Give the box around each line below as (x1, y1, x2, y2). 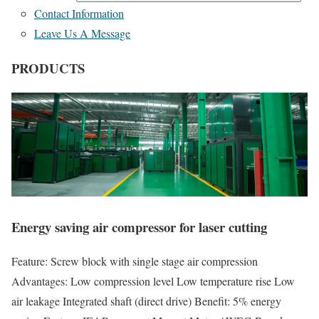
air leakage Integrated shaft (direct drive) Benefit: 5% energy (11, 293, 281, 309)
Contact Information (34, 6, 124, 21)
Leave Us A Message (34, 26, 130, 41)
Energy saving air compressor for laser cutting (11, 216, 267, 236)
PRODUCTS (11, 58, 85, 78)
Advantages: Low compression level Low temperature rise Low (11, 273, 295, 289)
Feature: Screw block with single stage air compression (11, 253, 258, 269)
